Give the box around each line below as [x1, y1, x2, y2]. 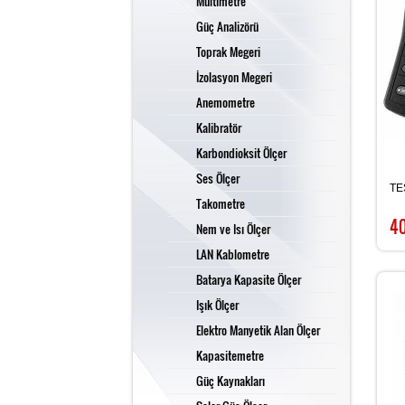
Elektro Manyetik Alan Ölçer [196, 320, 320, 339]
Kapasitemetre [196, 345, 264, 364]
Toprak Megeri [196, 42, 260, 61]
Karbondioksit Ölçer [196, 143, 287, 162]
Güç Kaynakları [196, 371, 265, 390]
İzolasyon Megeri [196, 67, 272, 86]
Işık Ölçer [196, 295, 239, 314]
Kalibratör [196, 118, 241, 137]
